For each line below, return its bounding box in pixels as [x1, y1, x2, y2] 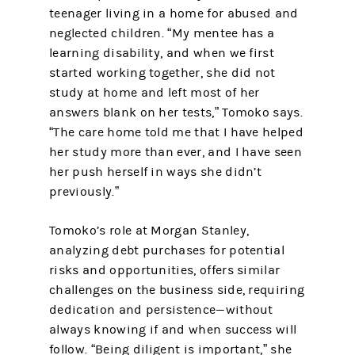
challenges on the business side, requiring [49, 282, 305, 297]
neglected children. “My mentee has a [49, 25, 275, 40]
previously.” [49, 184, 119, 199]
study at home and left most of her [49, 85, 260, 100]
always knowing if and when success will [49, 322, 297, 337]
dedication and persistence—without [49, 302, 273, 317]
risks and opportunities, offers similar [49, 262, 281, 277]
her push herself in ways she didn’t [49, 164, 262, 179]
